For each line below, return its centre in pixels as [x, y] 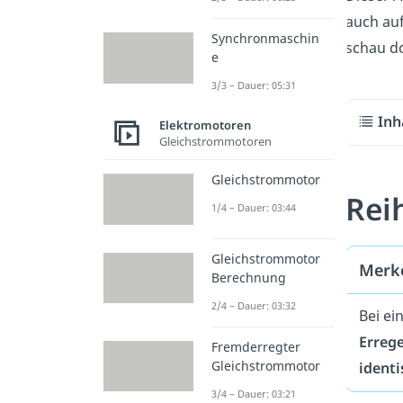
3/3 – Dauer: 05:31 [254, 85]
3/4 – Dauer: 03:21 [254, 393]
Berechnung [249, 277]
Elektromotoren [205, 125]
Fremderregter [256, 346]
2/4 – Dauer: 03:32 [254, 305]
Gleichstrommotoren [215, 141]
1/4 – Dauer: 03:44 [254, 208]
